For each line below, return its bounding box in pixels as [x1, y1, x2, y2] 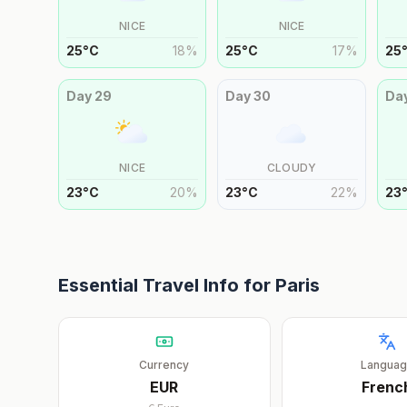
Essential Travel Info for [58, 274, 275, 296]
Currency [139, 358, 190, 372]
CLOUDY [266, 161, 317, 174]
